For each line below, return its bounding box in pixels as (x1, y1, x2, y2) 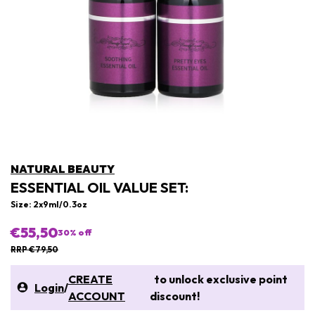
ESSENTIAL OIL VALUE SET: (11, 178, 188, 196)
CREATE (68, 271, 112, 286)
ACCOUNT (68, 288, 125, 303)
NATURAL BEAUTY (11, 161, 115, 176)
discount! (149, 288, 200, 303)
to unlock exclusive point (149, 271, 288, 286)
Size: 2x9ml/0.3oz (11, 198, 87, 210)
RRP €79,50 (11, 243, 58, 255)
